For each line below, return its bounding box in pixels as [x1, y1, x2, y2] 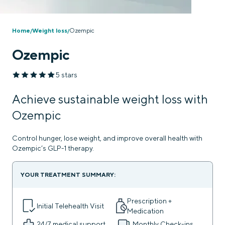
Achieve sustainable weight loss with [12, 91, 208, 106]
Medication [127, 206, 164, 215]
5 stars [55, 70, 77, 79]
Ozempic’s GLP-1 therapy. [12, 144, 94, 152]
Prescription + [127, 196, 172, 205]
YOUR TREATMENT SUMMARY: [21, 171, 116, 178]
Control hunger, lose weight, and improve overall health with [12, 134, 202, 142]
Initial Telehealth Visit [37, 201, 104, 210]
